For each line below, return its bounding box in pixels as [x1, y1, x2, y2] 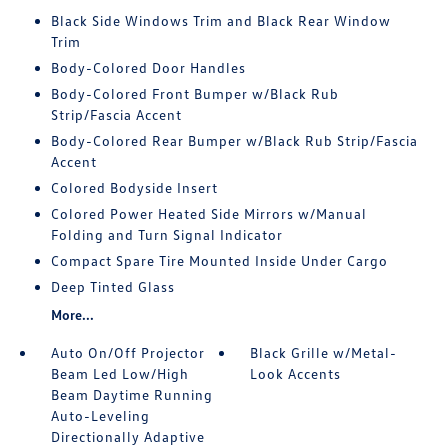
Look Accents [250, 365, 342, 383]
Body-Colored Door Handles [50, 59, 246, 77]
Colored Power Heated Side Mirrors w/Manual [50, 205, 367, 223]
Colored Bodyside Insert [50, 179, 218, 197]
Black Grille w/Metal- [250, 344, 398, 362]
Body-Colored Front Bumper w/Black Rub [50, 85, 339, 103]
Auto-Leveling [50, 407, 150, 425]
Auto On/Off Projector [50, 344, 205, 362]
